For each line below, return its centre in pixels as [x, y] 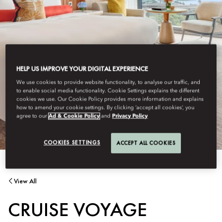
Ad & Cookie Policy [74, 116]
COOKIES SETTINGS [72, 142]
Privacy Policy [130, 116]
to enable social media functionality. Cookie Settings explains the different [108, 91]
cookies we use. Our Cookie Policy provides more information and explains [110, 99]
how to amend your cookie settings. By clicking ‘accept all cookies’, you [106, 108]
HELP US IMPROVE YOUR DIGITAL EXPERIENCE [83, 69]
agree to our [33, 116]
